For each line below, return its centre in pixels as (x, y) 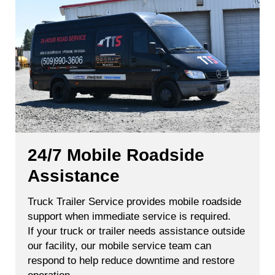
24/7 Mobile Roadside (116, 155)
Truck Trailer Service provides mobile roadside (134, 201)
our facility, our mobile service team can (119, 246)
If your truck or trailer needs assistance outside (136, 231)
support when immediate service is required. (129, 216)
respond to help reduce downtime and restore (131, 260)
